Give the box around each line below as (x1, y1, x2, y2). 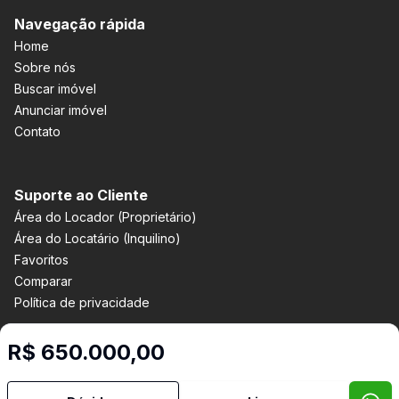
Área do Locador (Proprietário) (14, 209, 197, 224)
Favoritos (14, 252, 69, 267)
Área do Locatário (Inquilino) (14, 231, 181, 246)
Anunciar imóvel (14, 102, 107, 118)
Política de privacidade (14, 295, 150, 310)
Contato (14, 124, 61, 139)
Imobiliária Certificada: (153, 362, 300, 378)
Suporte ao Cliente (14, 186, 148, 204)
